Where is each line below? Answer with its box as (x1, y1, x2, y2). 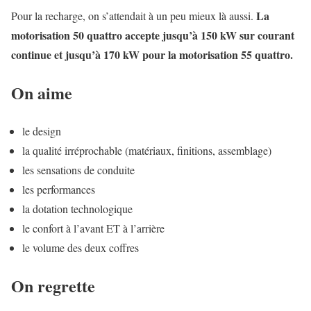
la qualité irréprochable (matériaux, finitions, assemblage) (22, 143, 271, 158)
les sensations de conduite (22, 162, 135, 178)
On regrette (11, 274, 95, 299)
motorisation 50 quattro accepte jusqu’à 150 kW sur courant (11, 27, 294, 44)
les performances (22, 182, 95, 197)
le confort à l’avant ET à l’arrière (22, 221, 165, 236)
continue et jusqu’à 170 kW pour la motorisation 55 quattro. (11, 47, 293, 63)
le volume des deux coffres (22, 240, 139, 255)
